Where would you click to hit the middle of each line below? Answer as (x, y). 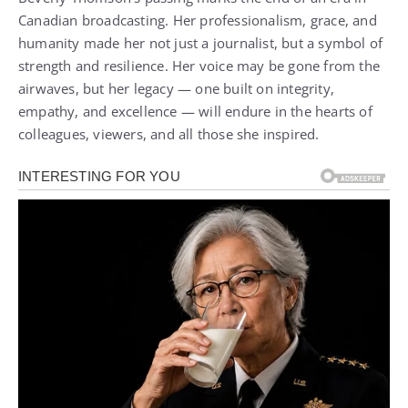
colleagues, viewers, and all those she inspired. (169, 134)
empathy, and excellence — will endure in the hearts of (195, 111)
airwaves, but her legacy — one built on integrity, (177, 88)
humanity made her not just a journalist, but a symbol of (201, 43)
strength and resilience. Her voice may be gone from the (199, 66)
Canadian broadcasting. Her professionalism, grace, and (198, 20)
